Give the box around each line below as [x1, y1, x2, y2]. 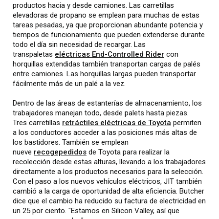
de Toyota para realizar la [87, 148, 170, 156]
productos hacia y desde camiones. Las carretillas [13, 1, 174, 10]
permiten [171, 118, 201, 127]
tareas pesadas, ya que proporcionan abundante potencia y [13, 21, 203, 29]
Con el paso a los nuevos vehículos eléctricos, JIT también [13, 177, 202, 186]
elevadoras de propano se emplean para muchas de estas [13, 11, 199, 20]
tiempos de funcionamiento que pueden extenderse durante [13, 30, 205, 39]
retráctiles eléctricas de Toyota [62, 118, 171, 127]
